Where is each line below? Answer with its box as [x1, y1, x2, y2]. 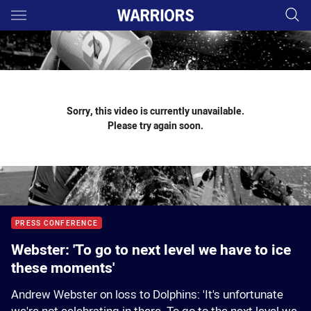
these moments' [11, 258, 115, 277]
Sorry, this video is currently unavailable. [67, 104, 244, 117]
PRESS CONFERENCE [15, 219, 98, 228]
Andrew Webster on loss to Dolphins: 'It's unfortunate [11, 287, 283, 302]
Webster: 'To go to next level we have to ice [11, 239, 291, 259]
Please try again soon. [108, 119, 203, 132]
